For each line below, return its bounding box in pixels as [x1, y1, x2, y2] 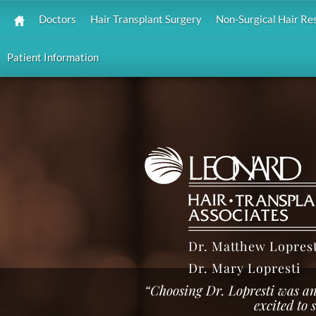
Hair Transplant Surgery [90, 13, 202, 25]
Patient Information [7, 51, 99, 63]
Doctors [38, 13, 76, 25]
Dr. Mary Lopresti [188, 259, 300, 276]
